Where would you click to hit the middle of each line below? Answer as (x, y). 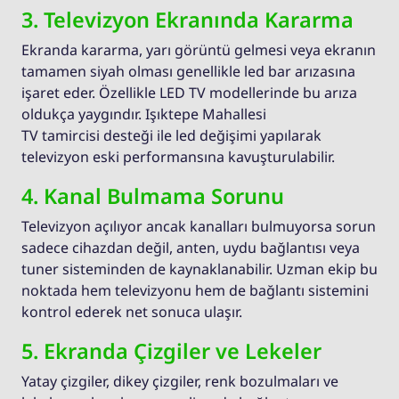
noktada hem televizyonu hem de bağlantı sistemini (195, 291)
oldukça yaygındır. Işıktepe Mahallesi (144, 114)
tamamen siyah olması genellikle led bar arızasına (188, 72)
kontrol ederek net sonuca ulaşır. (132, 312)
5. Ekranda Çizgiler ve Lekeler (171, 351)
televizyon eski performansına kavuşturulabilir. (178, 157)
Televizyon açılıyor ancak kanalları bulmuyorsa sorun (199, 227)
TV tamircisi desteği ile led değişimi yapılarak (171, 136)
